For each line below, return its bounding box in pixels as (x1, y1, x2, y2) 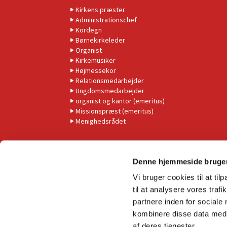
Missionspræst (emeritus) (75, 106, 154, 116)
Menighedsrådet (75, 117, 126, 126)
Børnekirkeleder (75, 35, 125, 45)
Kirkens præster (75, 5, 125, 15)
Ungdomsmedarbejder (75, 86, 144, 96)
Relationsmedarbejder (75, 76, 144, 86)
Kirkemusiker (75, 56, 116, 65)
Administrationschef (75, 15, 137, 25)
